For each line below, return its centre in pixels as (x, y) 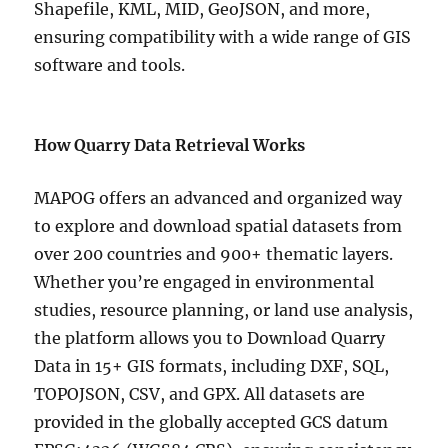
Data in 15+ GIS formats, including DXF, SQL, (212, 366)
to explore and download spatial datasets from (218, 226)
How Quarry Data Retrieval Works (170, 145)
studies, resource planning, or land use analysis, (224, 310)
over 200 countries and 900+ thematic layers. (214, 254)
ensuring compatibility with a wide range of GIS (223, 37)
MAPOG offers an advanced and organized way (218, 198)
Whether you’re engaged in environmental (204, 282)
